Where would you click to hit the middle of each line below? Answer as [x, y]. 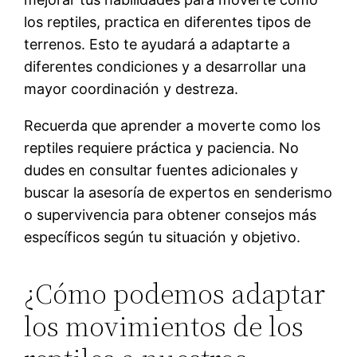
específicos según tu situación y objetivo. [163, 237]
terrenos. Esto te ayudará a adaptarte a [157, 44]
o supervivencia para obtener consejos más [171, 214]
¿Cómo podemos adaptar [175, 293]
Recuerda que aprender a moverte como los [173, 125]
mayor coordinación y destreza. [131, 88]
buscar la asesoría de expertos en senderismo [178, 192]
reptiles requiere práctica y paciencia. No [162, 147]
